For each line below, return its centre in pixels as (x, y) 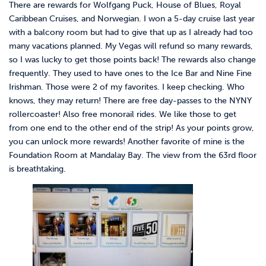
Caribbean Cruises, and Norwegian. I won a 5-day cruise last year (132, 19)
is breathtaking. (37, 169)
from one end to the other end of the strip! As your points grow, (132, 128)
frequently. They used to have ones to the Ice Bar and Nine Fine (130, 74)
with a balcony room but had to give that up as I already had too (131, 33)
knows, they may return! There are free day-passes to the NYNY (130, 101)
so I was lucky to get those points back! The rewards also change (132, 60)
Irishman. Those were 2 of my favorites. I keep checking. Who (127, 87)
